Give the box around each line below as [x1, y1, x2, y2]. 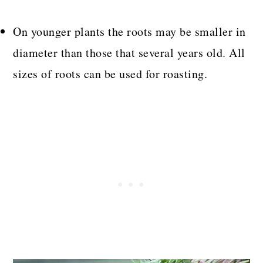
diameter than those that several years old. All [13, 44, 245, 60]
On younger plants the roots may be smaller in [13, 23, 246, 39]
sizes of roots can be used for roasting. [13, 65, 208, 82]
